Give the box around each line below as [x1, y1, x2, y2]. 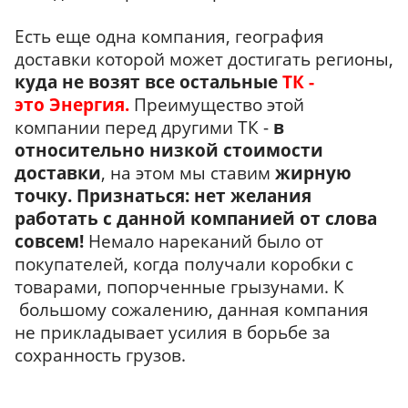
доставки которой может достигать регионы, [15, 47, 393, 71]
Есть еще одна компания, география [15, 25, 324, 48]
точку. [15, 184, 72, 208]
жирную [275, 161, 352, 185]
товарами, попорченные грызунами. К [15, 275, 349, 299]
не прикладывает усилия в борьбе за [15, 321, 331, 344]
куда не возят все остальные [15, 70, 278, 94]
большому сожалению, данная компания [15, 298, 369, 321]
